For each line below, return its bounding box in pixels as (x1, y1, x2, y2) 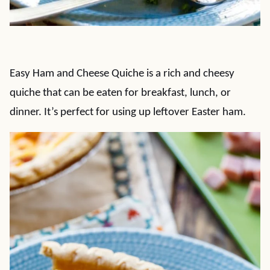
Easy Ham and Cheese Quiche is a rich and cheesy (10, 68, 234, 80)
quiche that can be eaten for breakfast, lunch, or (10, 87, 231, 99)
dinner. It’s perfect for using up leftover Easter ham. (10, 107, 246, 118)
